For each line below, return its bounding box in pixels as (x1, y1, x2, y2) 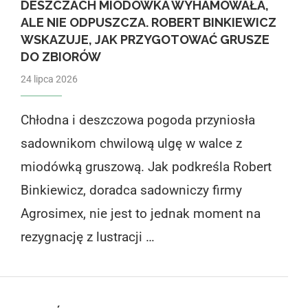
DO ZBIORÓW (20, 49, 101, 64)
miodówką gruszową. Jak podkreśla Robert (20, 158, 272, 175)
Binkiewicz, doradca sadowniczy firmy (20, 181, 242, 198)
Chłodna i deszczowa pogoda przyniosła (20, 111, 255, 128)
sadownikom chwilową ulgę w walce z (20, 135, 242, 151)
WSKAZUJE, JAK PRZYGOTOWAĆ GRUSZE (20, 32, 269, 47)
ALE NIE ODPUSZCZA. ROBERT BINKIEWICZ (20, 14, 276, 30)
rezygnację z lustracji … (20, 228, 155, 245)
